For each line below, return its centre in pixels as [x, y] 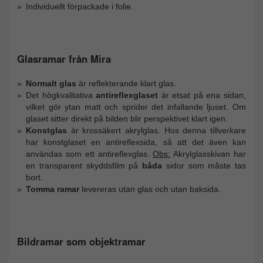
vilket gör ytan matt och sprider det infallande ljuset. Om [136, 107]
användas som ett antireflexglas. [90, 154]
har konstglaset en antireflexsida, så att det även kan [136, 142]
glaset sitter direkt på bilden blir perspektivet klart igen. [127, 118]
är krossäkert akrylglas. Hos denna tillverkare [156, 130]
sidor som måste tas [204, 165]
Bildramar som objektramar [81, 242]
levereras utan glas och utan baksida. [150, 189]
